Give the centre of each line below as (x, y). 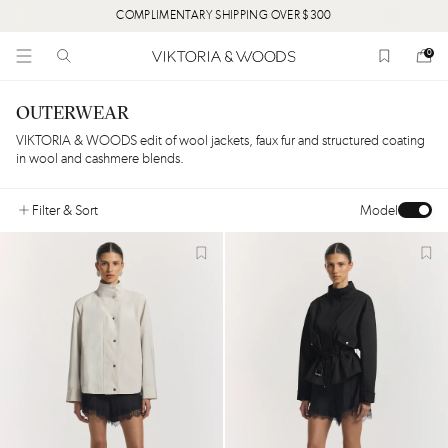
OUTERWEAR (72, 114)
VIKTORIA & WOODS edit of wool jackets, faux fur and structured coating (220, 141)
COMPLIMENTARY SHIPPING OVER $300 (224, 16)
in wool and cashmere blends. (100, 159)
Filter (46, 210)
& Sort (79, 210)
